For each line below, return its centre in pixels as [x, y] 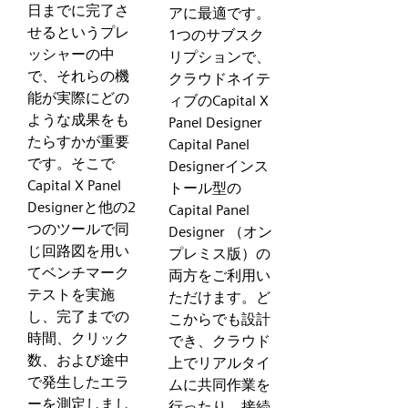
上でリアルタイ [220, 362]
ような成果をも [78, 119]
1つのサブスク [217, 35]
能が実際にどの [78, 97]
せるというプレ [78, 32]
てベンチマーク [78, 272]
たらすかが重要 [78, 141]
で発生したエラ [78, 382]
